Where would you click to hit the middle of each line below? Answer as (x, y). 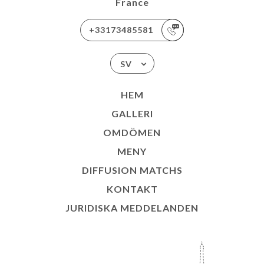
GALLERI (132, 113)
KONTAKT (132, 189)
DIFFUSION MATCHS (132, 170)
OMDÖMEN (132, 132)
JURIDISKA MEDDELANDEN (132, 208)
